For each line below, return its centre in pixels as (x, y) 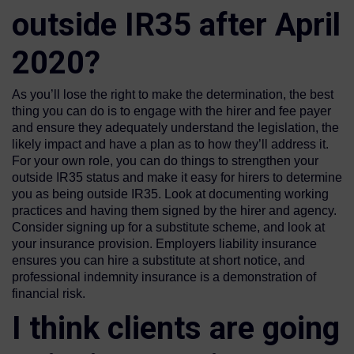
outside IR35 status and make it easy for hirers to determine (177, 178)
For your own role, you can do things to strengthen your (165, 161)
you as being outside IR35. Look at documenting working (170, 194)
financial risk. (49, 294)
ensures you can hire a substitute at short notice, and (158, 261)
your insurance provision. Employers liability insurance (164, 244)
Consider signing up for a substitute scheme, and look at (168, 228)
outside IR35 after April (176, 25)
